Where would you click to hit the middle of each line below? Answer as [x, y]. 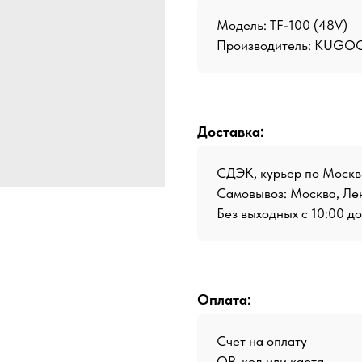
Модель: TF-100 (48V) [282, 25]
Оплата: [224, 299]
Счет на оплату [262, 341]
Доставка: [231, 131]
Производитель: [265, 45]
